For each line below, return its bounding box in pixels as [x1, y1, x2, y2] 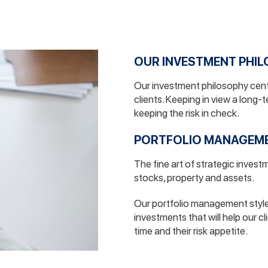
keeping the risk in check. [134, 107, 239, 119]
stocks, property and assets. [134, 172, 254, 184]
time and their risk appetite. [134, 225, 248, 237]
